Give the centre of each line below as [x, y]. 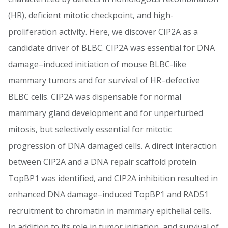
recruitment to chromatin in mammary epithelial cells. [110, 211]
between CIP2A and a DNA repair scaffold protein [102, 162]
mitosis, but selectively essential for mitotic [90, 129]
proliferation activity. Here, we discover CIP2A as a [103, 32]
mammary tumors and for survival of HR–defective [104, 80]
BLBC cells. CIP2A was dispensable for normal [95, 97]
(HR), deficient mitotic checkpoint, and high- [91, 15]
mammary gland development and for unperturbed [106, 113]
